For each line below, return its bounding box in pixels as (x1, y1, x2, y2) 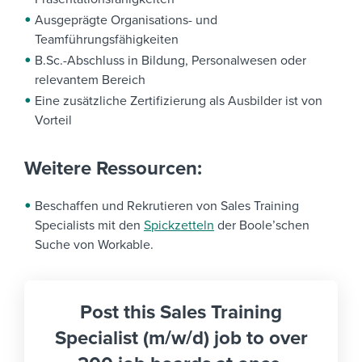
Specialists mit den (35, 217, 144, 234)
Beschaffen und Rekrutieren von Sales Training (35, 198, 299, 215)
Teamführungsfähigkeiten (35, 32, 179, 48)
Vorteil (35, 112, 72, 129)
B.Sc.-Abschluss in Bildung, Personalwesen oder (35, 53, 306, 69)
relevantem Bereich (35, 72, 145, 89)
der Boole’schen (214, 217, 309, 234)
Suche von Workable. (35, 237, 154, 254)
